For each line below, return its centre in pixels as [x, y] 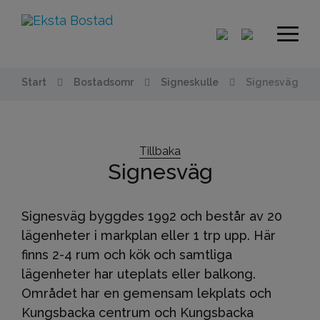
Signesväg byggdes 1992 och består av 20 [152, 216]
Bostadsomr [104, 82]
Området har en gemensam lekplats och [146, 293]
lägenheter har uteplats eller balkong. [139, 274]
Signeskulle [190, 82]
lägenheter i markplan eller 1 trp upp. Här [149, 235]
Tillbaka [160, 151]
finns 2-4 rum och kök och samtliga [127, 255]
